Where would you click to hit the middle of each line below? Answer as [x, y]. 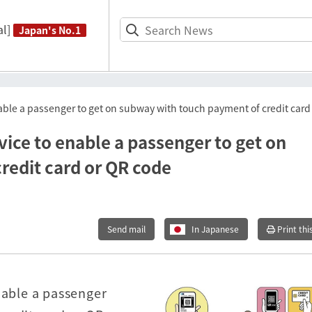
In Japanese [215, 229]
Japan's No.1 [50, 30]
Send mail [126, 229]
